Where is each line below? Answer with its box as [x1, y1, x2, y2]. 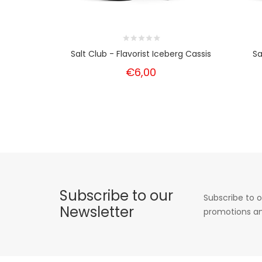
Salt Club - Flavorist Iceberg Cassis [70, 47, 211, 60]
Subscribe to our [60, 185, 173, 205]
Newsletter [60, 202, 134, 222]
